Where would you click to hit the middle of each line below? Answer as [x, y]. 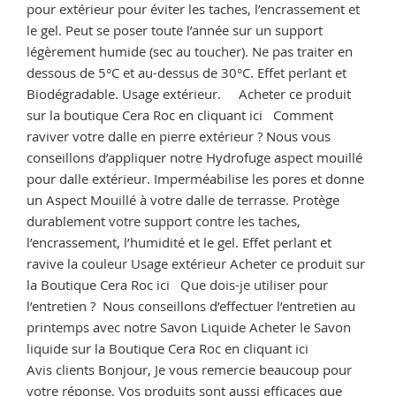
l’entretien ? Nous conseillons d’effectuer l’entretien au [191, 305]
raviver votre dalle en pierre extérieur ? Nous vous [179, 136]
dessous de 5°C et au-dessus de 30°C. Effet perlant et [187, 72]
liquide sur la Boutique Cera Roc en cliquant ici [192, 348]
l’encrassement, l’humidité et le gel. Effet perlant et [179, 242]
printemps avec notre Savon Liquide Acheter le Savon [189, 327]
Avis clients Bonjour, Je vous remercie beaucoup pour [189, 369]
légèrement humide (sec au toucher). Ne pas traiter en [190, 51]
